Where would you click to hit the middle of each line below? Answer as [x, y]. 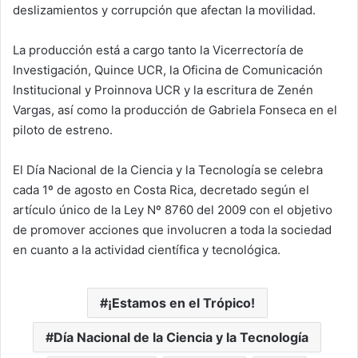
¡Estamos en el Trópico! [181, 302]
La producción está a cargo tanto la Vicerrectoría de [158, 50]
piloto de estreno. [63, 129]
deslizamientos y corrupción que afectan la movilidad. [164, 10]
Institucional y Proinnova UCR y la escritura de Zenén [163, 89]
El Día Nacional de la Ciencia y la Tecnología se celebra [168, 169]
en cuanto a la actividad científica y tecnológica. [147, 249]
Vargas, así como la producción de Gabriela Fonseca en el [175, 109]
